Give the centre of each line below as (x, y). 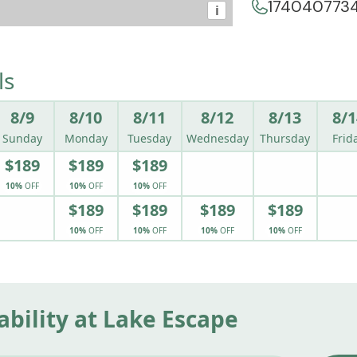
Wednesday (217, 138)
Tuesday (150, 138)
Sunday (22, 138)
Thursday (285, 138)
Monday (86, 138)
